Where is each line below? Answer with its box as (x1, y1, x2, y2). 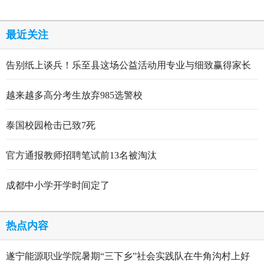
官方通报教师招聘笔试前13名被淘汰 (6, 150, 157, 160)
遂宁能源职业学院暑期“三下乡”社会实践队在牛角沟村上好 (6, 251, 250, 261)
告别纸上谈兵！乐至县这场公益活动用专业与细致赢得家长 (6, 60, 251, 70)
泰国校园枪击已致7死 (6, 120, 95, 130)
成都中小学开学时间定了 (6, 180, 110, 190)
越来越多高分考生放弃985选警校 (6, 90, 143, 100)
